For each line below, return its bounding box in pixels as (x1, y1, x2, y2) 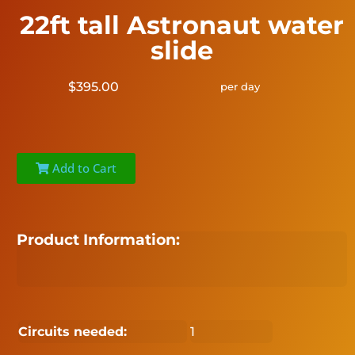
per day (219, 79, 260, 93)
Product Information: (17, 230, 181, 249)
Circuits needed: (18, 324, 128, 340)
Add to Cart (49, 159, 117, 176)
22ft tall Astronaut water (20, 9, 345, 40)
